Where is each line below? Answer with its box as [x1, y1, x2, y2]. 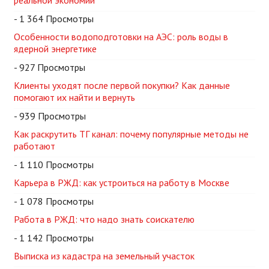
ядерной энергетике [14, 43, 97, 55]
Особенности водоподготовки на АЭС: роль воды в [14, 31, 228, 43]
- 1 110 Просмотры [14, 159, 94, 171]
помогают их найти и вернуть [14, 91, 135, 104]
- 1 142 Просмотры [14, 232, 94, 244]
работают [14, 140, 55, 153]
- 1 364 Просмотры [14, 13, 94, 25]
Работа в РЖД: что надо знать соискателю [14, 213, 195, 226]
